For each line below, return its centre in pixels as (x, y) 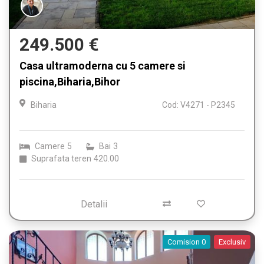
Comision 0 (187, 242)
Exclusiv (232, 242)
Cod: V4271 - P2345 (199, 105)
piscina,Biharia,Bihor (70, 82)
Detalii (94, 204)
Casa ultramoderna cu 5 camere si (103, 66)
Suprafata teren (61, 159)
